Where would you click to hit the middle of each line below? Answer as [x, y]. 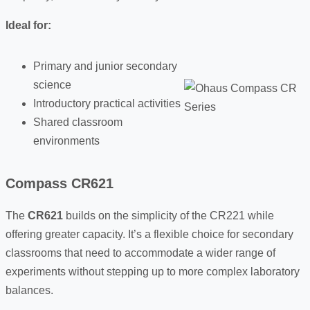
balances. [29, 290]
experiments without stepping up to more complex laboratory [153, 271]
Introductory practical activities [107, 103]
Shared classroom [78, 122]
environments [66, 140]
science [52, 84]
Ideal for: [28, 25]
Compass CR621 [60, 183]
